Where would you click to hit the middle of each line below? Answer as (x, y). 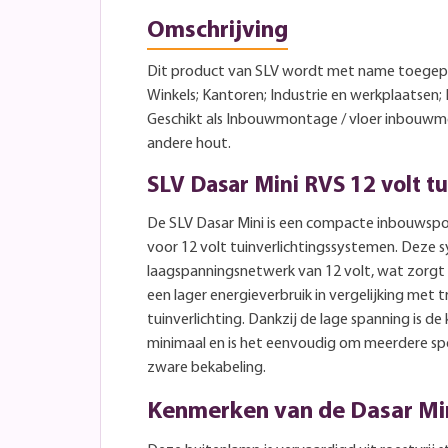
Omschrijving (217, 30)
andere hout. (189, 143)
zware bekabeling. (206, 367)
